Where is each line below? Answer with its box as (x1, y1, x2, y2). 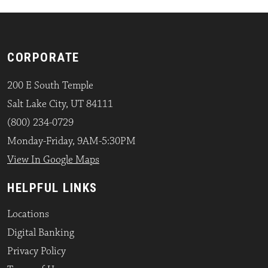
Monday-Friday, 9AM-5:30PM (7, 135, 136, 148)
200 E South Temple (7, 79, 93, 92)
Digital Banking (7, 226, 74, 239)
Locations (7, 208, 49, 221)
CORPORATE (7, 50, 80, 65)
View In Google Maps (7, 153, 99, 166)
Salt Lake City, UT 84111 (7, 98, 113, 111)
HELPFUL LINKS (7, 181, 98, 195)
